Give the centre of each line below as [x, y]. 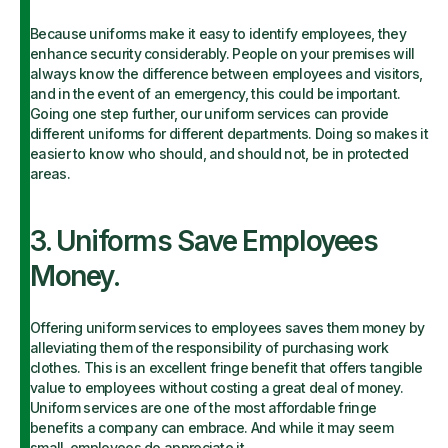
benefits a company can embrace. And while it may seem [211, 427]
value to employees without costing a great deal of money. [217, 387]
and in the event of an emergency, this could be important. [215, 93]
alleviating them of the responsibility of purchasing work [209, 347]
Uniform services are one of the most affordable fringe [203, 407]
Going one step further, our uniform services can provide [209, 113]
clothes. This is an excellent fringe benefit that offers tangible [226, 367]
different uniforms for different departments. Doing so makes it [229, 133]
